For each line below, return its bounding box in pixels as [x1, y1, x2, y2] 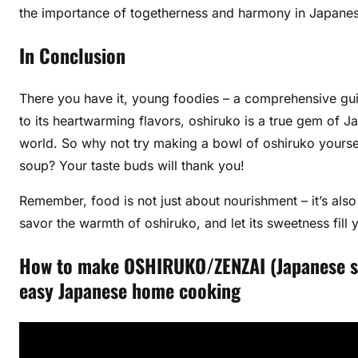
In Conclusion [19, 41, 125, 70]
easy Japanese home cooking [19, 276, 241, 304]
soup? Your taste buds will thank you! [19, 157, 245, 173]
